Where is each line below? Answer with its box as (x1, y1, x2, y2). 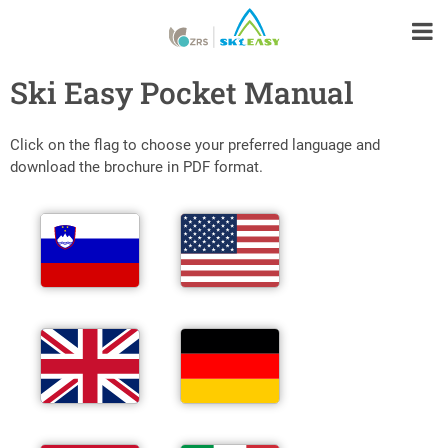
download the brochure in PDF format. (10, 157, 263, 176)
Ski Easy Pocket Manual (10, 73, 354, 112)
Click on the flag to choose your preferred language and (10, 135, 380, 154)
